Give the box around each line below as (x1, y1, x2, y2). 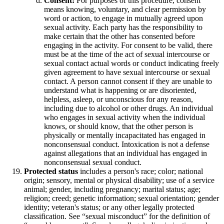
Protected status (24, 166, 78, 175)
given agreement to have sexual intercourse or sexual (44, 67, 210, 76)
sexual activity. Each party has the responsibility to (44, 22, 202, 31)
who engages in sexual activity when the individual (44, 112, 205, 121)
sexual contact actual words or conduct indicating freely (44, 58, 219, 67)
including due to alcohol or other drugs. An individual (44, 103, 213, 112)
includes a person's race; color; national (78, 166, 203, 175)
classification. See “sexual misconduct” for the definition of (24, 211, 210, 220)
